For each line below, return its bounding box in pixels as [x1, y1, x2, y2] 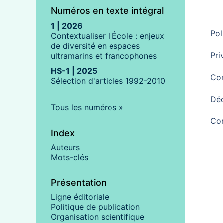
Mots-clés [51, 152, 88, 162]
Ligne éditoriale [51, 191, 109, 202]
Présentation [51, 177, 107, 188]
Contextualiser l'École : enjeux [51, 30, 164, 41]
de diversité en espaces [51, 40, 140, 51]
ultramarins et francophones [51, 50, 157, 61]
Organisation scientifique [51, 211, 144, 222]
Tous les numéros [51, 102, 116, 112]
